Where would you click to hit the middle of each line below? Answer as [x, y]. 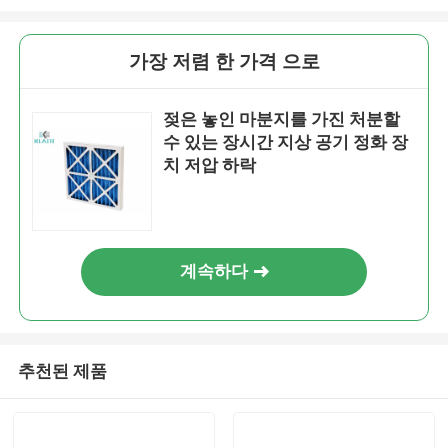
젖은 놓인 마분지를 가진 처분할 [282, 119]
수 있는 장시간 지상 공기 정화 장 [286, 142]
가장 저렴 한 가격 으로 [224, 62]
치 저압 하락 [210, 165]
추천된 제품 [62, 370]
